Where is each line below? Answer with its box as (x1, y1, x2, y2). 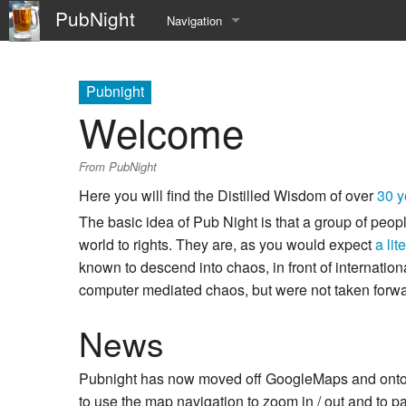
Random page (167, 216, 240, 233)
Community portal (167, 93, 260, 111)
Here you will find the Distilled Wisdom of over (79, 185, 377, 207)
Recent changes (167, 175, 253, 192)
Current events (167, 134, 245, 151)
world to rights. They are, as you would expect (79, 234, 375, 256)
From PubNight (79, 157, 157, 175)
